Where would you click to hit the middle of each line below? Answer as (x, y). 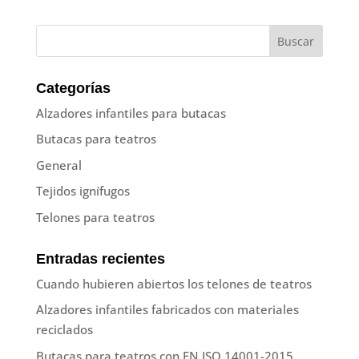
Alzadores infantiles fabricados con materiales (167, 310)
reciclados (64, 330)
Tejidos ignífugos (83, 191)
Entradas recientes (100, 258)
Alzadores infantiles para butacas (131, 113)
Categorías (73, 88)
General (58, 165)
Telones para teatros (95, 217)
